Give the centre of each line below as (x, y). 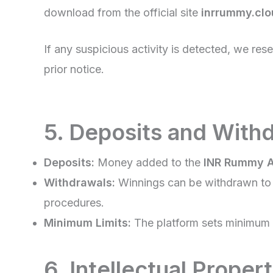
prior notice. (74, 69)
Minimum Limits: (87, 223)
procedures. (74, 203)
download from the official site (122, 13)
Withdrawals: (80, 183)
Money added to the (149, 163)
